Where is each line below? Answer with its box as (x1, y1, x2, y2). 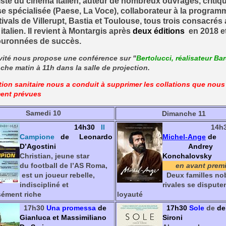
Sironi (162, 214, 183, 222)
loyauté (117, 191, 143, 199)
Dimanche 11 (161, 110, 206, 118)
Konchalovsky (162, 152, 212, 160)
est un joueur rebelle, (19, 172, 95, 180)
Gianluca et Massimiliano (19, 214, 106, 222)
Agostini (26, 143, 56, 151)
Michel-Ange (162, 133, 206, 141)
